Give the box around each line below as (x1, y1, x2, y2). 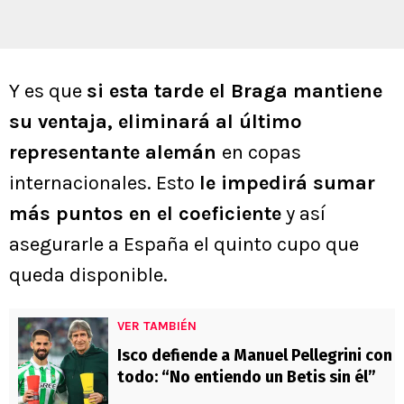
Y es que (9, 79, 87, 104)
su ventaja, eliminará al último (9, 110, 302, 134)
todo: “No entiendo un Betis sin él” (117, 367, 376, 388)
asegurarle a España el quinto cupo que (9, 233, 359, 257)
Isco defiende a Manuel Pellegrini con (117, 345, 392, 366)
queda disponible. (9, 263, 168, 288)
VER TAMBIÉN (117, 318, 197, 335)
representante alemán (9, 141, 222, 165)
